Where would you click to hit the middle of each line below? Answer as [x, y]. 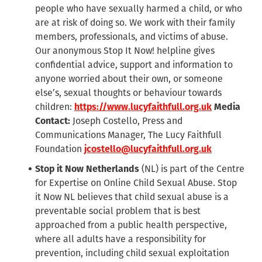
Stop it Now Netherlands [87, 169]
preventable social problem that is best [118, 211]
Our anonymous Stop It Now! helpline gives [125, 51]
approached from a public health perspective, [131, 225]
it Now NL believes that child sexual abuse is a [132, 197]
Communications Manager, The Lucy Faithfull [128, 135]
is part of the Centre [203, 169]
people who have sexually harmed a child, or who [139, 9]
